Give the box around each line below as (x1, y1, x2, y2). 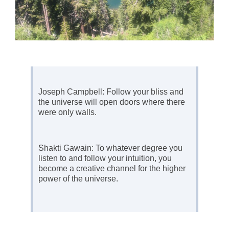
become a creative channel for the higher (38, 164, 186, 173)
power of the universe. (38, 174, 118, 183)
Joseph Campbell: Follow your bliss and (38, 87, 184, 96)
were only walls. (38, 107, 97, 117)
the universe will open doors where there (38, 97, 185, 106)
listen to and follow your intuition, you (38, 153, 172, 163)
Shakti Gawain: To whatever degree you (38, 143, 182, 152)
